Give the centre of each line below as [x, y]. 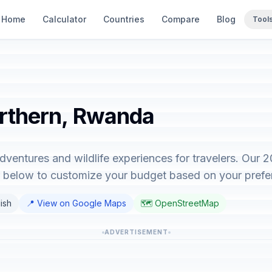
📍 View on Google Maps [76, 203]
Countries [124, 19]
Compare [181, 19]
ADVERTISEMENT [136, 232]
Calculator [64, 19]
